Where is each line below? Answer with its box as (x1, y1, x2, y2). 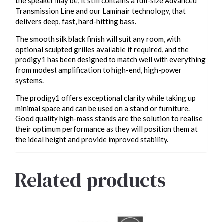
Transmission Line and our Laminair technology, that (15, 6, 186, 16)
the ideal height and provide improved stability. (15, 135, 168, 144)
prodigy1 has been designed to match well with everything (15, 55, 206, 64)
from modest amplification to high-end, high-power (15, 65, 182, 75)
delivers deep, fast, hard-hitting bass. (15, 17, 136, 26)
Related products (15, 166, 166, 194)
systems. (15, 76, 44, 85)
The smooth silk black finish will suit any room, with (15, 34, 181, 44)
